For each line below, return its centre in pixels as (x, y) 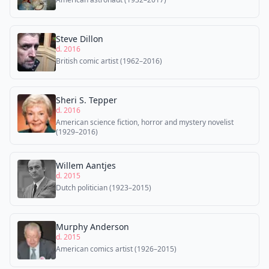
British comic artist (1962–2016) (109, 61)
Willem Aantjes (86, 165)
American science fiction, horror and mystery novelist (145, 122)
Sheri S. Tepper (86, 100)
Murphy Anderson (92, 227)
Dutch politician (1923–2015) (104, 188)
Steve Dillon (80, 39)
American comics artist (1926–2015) (116, 249)
